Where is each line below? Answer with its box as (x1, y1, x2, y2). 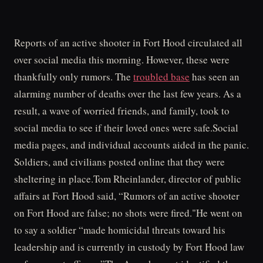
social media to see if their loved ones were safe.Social (14, 121, 238, 134)
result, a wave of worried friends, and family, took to (14, 104, 230, 117)
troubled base (133, 70, 190, 83)
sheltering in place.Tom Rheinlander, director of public (14, 172, 241, 186)
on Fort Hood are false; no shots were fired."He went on (14, 206, 242, 220)
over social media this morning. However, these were (14, 53, 230, 66)
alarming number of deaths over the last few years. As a (14, 87, 241, 100)
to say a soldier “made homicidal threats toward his (14, 223, 225, 237)
